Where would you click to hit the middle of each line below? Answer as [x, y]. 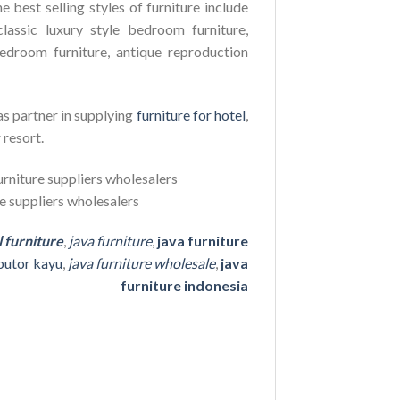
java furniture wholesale [142, 263]
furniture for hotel [191, 114]
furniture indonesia [185, 286]
